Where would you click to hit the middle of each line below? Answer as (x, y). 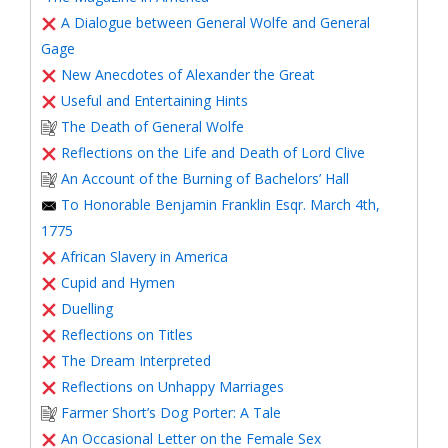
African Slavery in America (144, 256)
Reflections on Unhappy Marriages (172, 386)
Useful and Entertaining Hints (154, 100)
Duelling (87, 308)
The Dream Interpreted (136, 360)
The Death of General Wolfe (152, 126)
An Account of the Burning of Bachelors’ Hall (205, 178)
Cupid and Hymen (118, 282)
